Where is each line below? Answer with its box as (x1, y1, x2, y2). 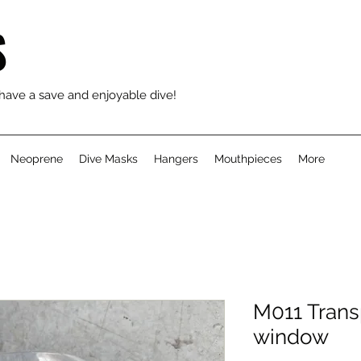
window (253, 324, 329, 349)
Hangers (154, 151, 198, 165)
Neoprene (10, 151, 63, 165)
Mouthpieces (214, 151, 282, 165)
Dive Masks (79, 151, 138, 165)
